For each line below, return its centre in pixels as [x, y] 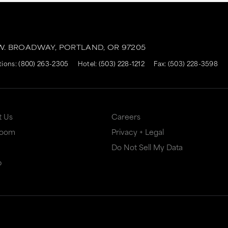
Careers [126, 116]
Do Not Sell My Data [147, 147]
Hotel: [88, 63]
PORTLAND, [82, 47]
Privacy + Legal [137, 132]
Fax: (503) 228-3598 [186, 63]
